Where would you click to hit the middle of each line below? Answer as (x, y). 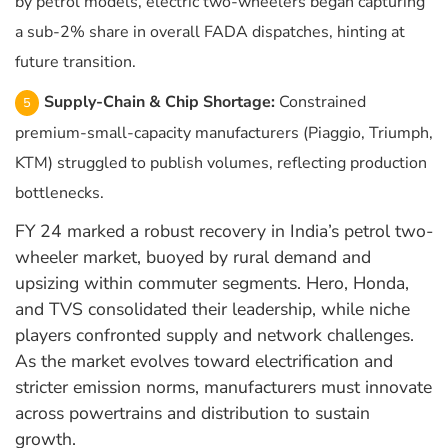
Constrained (320, 102)
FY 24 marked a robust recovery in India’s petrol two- (224, 231)
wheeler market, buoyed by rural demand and (193, 257)
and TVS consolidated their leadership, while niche (212, 309)
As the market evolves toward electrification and (204, 361)
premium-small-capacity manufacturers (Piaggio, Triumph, (224, 133)
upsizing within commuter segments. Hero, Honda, (212, 283)
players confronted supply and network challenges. (214, 335)
